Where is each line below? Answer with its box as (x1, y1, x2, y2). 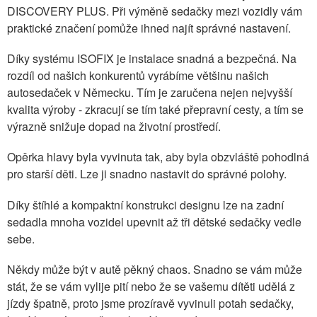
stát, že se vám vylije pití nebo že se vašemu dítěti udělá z (7, 277, 295, 294)
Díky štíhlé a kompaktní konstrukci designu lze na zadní (7, 196, 284, 213)
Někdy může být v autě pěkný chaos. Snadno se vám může (7, 260, 302, 277)
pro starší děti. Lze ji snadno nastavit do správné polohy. (7, 166, 287, 183)
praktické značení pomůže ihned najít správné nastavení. (7, 20, 291, 37)
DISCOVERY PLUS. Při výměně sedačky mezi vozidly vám (7, 3, 302, 20)
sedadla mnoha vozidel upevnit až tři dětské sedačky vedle (7, 213, 301, 230)
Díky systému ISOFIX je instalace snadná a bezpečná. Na (7, 50, 296, 67)
